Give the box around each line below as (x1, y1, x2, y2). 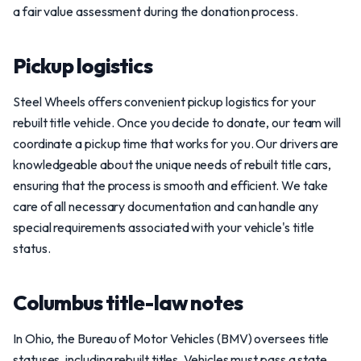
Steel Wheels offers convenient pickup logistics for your (13, 93, 316, 110)
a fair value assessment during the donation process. (13, 3, 298, 19)
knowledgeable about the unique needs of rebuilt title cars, (13, 156, 332, 172)
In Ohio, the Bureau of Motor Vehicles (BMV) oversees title (13, 330, 330, 346)
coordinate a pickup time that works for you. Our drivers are (13, 135, 339, 151)
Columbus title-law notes (13, 289, 243, 316)
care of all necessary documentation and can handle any (13, 198, 318, 214)
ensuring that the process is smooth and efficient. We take (13, 177, 329, 193)
